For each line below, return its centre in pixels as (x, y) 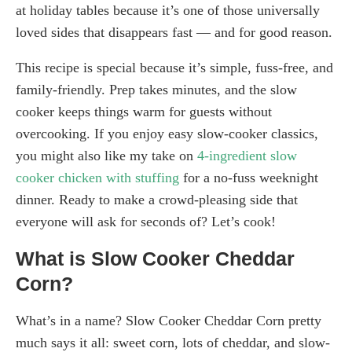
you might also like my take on (106, 156)
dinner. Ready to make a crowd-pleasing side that (157, 200)
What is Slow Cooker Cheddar (155, 259)
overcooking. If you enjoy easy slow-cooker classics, (167, 134)
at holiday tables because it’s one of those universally (168, 11)
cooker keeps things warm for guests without (144, 112)
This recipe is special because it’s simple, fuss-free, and (174, 68)
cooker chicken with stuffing (97, 178)
